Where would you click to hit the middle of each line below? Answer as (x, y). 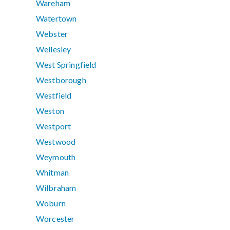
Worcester (55, 219)
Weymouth (56, 157)
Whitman (53, 172)
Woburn (51, 203)
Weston (50, 111)
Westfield (54, 95)
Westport (54, 126)
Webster (52, 34)
